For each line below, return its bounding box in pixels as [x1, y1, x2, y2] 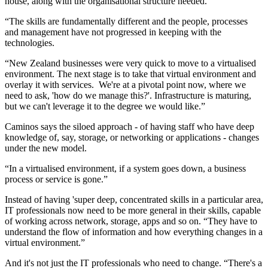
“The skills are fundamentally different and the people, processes [5, 16, 248, 27]
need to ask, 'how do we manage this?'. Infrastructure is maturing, [5, 90, 251, 101]
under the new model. [5, 143, 87, 154]
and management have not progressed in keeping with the [5, 27, 221, 38]
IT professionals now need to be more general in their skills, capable [5, 205, 261, 216]
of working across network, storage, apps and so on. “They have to [5, 216, 257, 227]
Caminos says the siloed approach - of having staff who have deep [5, 121, 254, 132]
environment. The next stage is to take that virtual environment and [5, 69, 256, 80]
